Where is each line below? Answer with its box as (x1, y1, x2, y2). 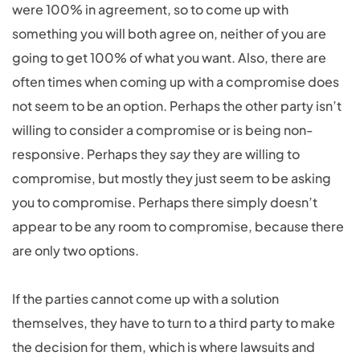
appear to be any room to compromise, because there (12, 218, 344, 235)
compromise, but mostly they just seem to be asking (12, 170, 331, 186)
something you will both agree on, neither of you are (12, 25, 326, 42)
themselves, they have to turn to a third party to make (12, 314, 335, 331)
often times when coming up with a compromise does (12, 73, 339, 90)
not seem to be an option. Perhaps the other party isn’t (12, 97, 342, 114)
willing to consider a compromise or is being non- (12, 121, 313, 138)
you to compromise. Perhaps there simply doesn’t (12, 194, 317, 211)
